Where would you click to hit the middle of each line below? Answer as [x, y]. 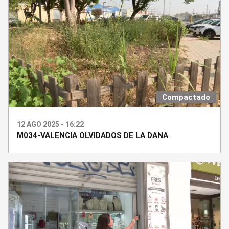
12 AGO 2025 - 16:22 [50, 124]
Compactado [186, 97]
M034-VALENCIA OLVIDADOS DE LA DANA [93, 135]
